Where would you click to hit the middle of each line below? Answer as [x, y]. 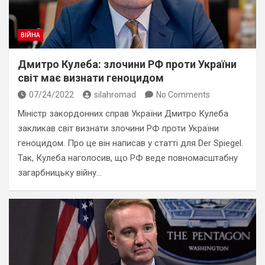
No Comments [183, 95]
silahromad [115, 95]
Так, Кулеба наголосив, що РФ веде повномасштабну [128, 158]
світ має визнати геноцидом [91, 78]
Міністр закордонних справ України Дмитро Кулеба [123, 114]
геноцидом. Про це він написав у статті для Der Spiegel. [130, 143]
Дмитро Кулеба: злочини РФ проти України [127, 64]
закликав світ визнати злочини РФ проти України [118, 128]
